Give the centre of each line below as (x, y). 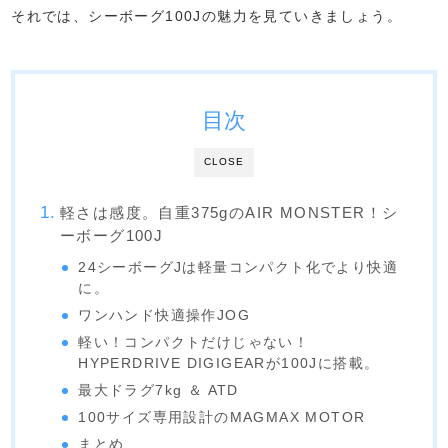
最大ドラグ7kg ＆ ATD (158, 390)
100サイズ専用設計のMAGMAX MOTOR (222, 417)
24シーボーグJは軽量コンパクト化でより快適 (238, 267)
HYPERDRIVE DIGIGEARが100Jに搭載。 (229, 363)
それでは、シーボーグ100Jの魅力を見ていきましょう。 (207, 15)
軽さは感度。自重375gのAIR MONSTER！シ (229, 212)
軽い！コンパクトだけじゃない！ (194, 342)
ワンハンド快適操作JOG (164, 315)
